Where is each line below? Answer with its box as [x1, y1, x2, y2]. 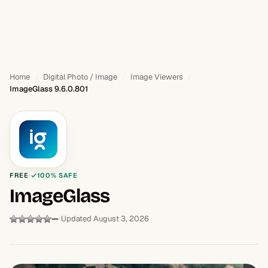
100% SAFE [36, 171, 78, 179]
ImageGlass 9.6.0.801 [10, 84, 88, 94]
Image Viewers [130, 72, 183, 82]
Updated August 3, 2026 [61, 214, 149, 224]
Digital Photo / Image [43, 72, 117, 82]
